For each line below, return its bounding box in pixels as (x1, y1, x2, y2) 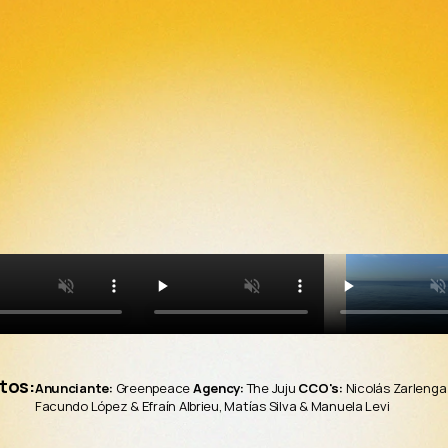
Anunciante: (34, 379, 113, 397)
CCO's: (298, 379, 343, 397)
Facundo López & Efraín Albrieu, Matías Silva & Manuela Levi (34, 397, 390, 415)
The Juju (243, 379, 299, 397)
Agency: (192, 379, 244, 397)
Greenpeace (112, 379, 193, 397)
